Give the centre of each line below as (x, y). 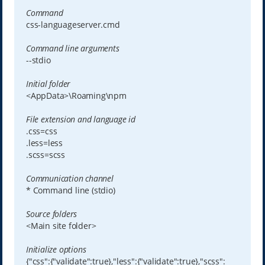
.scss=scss (45, 155)
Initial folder (48, 84)
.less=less (44, 143)
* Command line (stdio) (70, 190)
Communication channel (70, 179)
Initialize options (56, 250)
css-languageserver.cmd (73, 25)
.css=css (41, 131)
